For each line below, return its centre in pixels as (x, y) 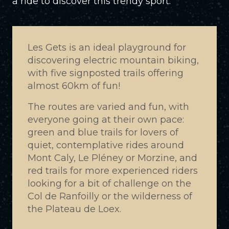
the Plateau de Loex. (74, 209)
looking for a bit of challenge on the (109, 184)
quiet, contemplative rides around (106, 145)
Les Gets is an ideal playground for (107, 48)
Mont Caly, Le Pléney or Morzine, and (112, 158)
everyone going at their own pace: (106, 120)
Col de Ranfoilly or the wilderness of (110, 196)
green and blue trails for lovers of (103, 132)
